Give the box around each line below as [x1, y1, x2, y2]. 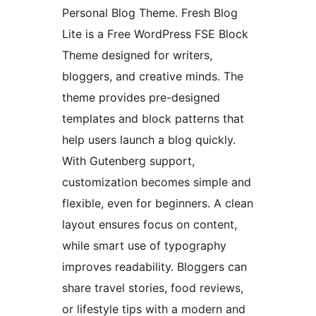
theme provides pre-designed [62, 90, 220, 104]
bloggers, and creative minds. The [62, 68, 243, 83]
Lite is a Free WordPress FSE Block [62, 26, 248, 41]
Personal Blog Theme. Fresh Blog [62, 5, 238, 20]
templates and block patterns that [62, 111, 244, 126]
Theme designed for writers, [62, 47, 212, 62]
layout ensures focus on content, [62, 217, 237, 231]
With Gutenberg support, [62, 153, 195, 168]
